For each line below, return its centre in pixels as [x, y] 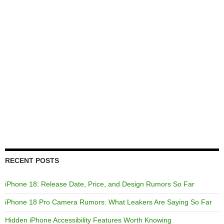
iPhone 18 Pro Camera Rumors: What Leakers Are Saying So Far [108, 202]
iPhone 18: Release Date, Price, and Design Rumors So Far [100, 184]
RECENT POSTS [32, 161]
